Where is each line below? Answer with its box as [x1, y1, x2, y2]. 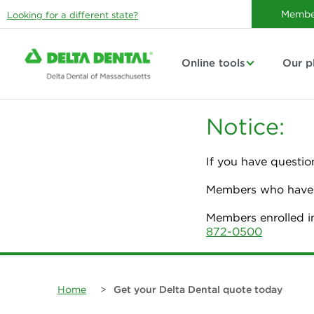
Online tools [182, 56, 245, 69]
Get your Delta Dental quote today [114, 283, 282, 296]
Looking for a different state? [7, 9, 138, 21]
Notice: [206, 113, 285, 140]
